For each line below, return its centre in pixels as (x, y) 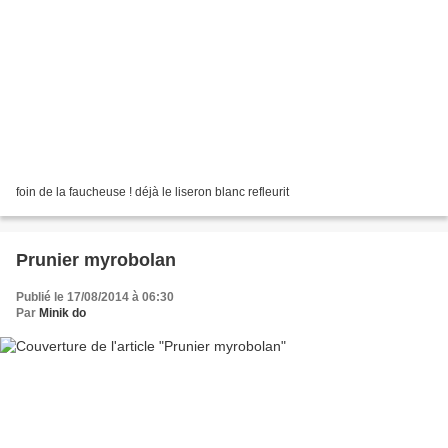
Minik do (62, 312)
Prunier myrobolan (96, 259)
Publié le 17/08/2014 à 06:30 (95, 296)
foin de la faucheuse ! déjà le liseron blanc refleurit (152, 191)
